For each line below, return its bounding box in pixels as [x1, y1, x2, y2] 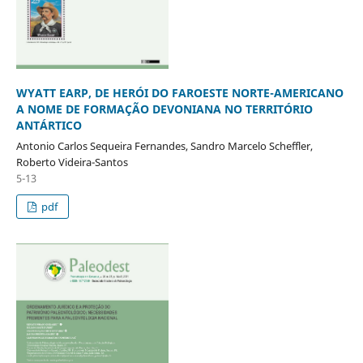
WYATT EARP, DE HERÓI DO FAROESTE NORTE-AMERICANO [15, 85, 344, 100]
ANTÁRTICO [15, 117, 82, 133]
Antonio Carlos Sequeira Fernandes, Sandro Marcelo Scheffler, [15, 138, 313, 153]
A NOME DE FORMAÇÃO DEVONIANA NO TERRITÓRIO [15, 101, 313, 117]
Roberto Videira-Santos [15, 154, 128, 169]
